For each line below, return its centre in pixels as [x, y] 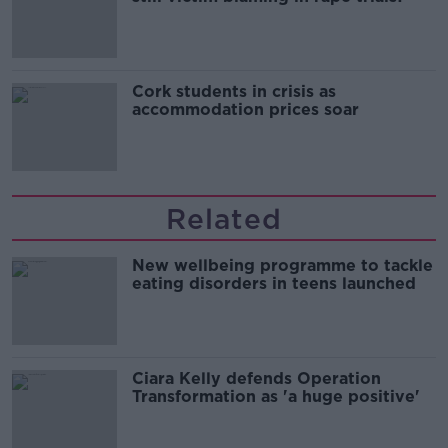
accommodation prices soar [245, 110]
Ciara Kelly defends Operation [256, 379]
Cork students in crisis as [234, 92]
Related [224, 219]
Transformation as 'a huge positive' [276, 397]
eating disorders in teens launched [274, 284]
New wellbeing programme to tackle [282, 266]
